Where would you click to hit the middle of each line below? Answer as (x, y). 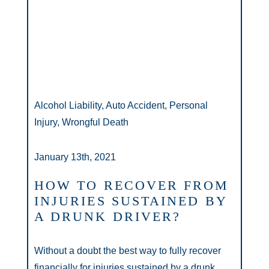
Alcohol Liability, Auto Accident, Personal (121, 105)
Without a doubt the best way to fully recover (128, 251)
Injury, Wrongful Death (81, 122)
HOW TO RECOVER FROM (132, 185)
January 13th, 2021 (75, 157)
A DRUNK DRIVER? (108, 216)
